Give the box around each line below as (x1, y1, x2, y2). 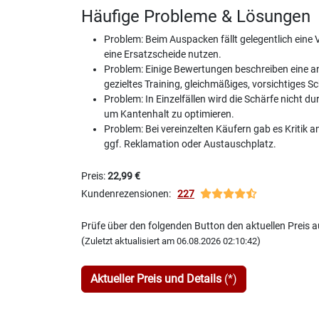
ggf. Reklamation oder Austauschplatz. (104, 137, 276, 150)
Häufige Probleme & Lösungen (81, 6, 310, 26)
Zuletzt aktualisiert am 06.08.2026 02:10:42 (85, 235, 257, 246)
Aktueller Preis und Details (90, 271, 221, 286)
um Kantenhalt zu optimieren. (104, 108, 234, 120)
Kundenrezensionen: (81, 187, 177, 200)
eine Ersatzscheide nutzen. (104, 48, 221, 61)
